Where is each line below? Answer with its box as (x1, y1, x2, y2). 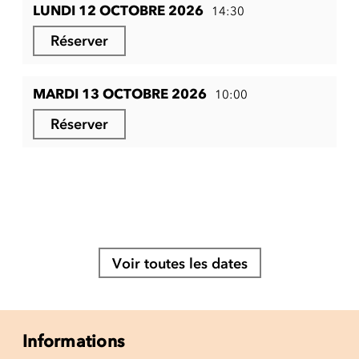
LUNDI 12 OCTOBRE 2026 (33, 2, 204, 18)
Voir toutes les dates (111, 254, 248, 272)
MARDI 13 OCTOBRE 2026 (33, 85, 207, 102)
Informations (22, 330, 124, 351)
